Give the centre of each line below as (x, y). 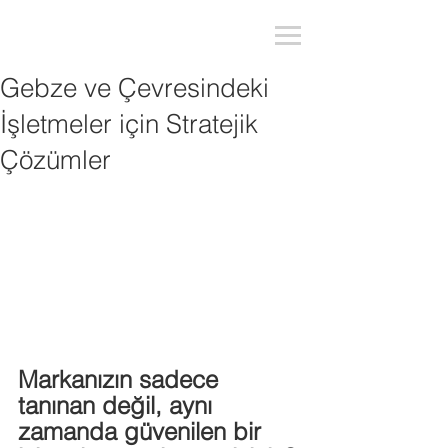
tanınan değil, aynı (118, 405)
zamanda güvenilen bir (143, 431)
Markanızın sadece (121, 379)
